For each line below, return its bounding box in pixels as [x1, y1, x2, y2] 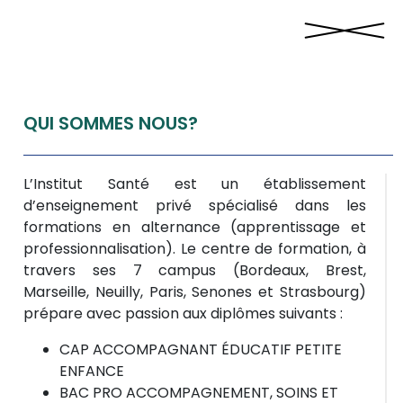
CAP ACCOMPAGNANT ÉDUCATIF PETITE [59, 339, 343, 360]
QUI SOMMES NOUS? [23, 111, 199, 136]
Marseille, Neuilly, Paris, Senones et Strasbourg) [23, 282, 366, 302]
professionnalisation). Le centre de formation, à [23, 238, 366, 259]
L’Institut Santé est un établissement [23, 174, 366, 194]
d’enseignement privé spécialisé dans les [23, 195, 366, 216]
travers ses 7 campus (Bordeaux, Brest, [23, 260, 366, 281]
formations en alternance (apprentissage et [23, 217, 366, 237]
